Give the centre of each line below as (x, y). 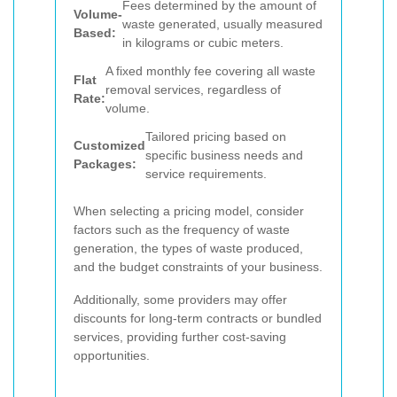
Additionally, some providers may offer (180, 300)
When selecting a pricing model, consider (189, 211)
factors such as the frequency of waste (182, 230)
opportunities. (112, 356)
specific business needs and (224, 155)
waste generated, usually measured (222, 23)
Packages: (105, 164)
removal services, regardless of (193, 89)
